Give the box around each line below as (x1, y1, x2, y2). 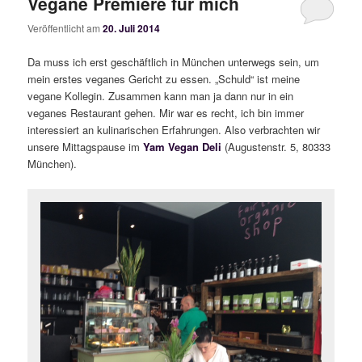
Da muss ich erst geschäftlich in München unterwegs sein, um (27, 53, 320, 69)
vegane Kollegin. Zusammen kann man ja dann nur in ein (27, 87, 294, 103)
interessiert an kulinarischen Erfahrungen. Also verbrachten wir (27, 121, 321, 137)
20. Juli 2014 (103, 21, 161, 36)
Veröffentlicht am (27, 21, 103, 36)
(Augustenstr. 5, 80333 (225, 138, 331, 154)
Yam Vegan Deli (143, 138, 222, 154)
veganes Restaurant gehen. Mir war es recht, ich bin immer (27, 104, 305, 120)
